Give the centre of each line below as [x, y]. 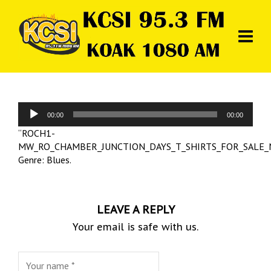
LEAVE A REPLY [135, 210]
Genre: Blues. [45, 160]
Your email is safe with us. [135, 227]
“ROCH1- [37, 133]
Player [31, 122]
